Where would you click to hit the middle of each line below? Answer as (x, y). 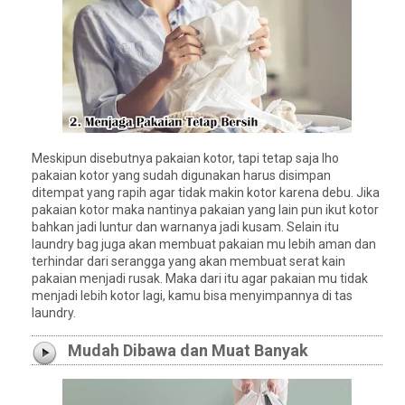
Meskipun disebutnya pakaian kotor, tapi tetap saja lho (185, 158)
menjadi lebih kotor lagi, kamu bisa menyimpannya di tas (192, 295)
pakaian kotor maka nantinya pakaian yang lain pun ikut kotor (205, 209)
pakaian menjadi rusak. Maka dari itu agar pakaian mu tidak (200, 278)
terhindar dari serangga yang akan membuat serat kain (188, 261)
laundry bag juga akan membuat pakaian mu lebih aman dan (204, 244)
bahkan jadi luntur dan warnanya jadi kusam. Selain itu (185, 226)
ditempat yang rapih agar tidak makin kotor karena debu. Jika (206, 192)
